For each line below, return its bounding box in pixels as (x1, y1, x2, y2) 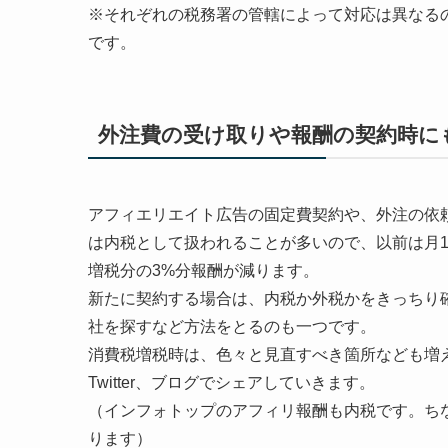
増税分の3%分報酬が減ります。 (88, 261, 319, 279)
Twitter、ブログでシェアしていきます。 (88, 373, 375, 391)
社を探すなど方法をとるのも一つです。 (88, 317, 376, 335)
